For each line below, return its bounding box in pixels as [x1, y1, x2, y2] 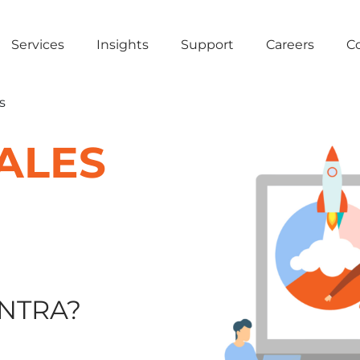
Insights [96, 36, 149, 52]
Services [11, 36, 64, 52]
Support [181, 36, 234, 52]
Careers [266, 36, 314, 52]
